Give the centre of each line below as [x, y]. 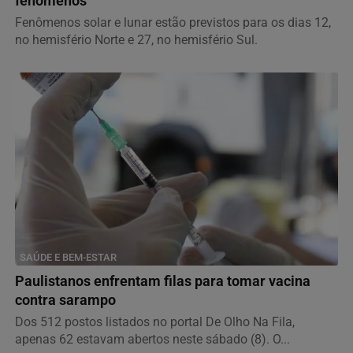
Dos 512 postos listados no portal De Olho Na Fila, [155, 321]
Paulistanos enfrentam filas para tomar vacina [163, 281]
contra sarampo [65, 300]
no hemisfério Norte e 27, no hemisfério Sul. [136, 40]
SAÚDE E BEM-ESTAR [68, 257]
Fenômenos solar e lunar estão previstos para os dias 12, [173, 23]
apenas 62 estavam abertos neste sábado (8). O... [152, 339]
